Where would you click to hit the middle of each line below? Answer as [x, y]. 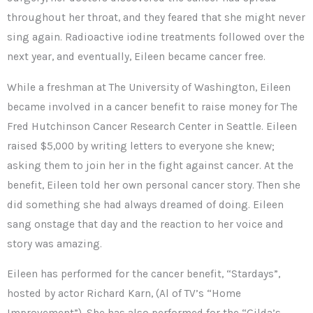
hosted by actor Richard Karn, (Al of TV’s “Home [124, 294]
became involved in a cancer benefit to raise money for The [152, 107]
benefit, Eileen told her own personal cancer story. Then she [154, 185]
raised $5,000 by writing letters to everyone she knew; [141, 146]
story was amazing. [54, 243]
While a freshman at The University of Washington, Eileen [149, 87]
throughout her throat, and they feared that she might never [156, 18]
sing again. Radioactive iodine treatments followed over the [156, 37]
